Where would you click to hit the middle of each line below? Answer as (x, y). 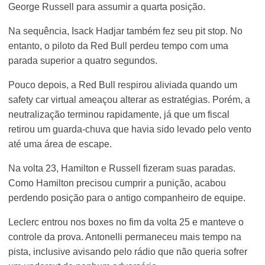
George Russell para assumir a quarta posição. (107, 7)
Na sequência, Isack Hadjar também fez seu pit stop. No (126, 31)
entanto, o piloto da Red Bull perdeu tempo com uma (119, 46)
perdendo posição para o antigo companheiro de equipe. (127, 198)
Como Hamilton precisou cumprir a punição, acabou (117, 183)
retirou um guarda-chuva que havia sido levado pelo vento (130, 129)
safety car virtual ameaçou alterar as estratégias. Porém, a (130, 99)
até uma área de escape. (60, 144)
